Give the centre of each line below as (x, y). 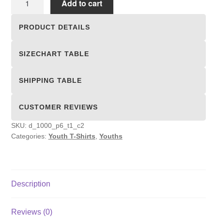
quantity (24, 34)
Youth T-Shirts (72, 136)
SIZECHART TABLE (54, 54)
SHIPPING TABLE (50, 81)
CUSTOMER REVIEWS (58, 107)
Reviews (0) (31, 212)
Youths (111, 136)
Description (31, 184)
